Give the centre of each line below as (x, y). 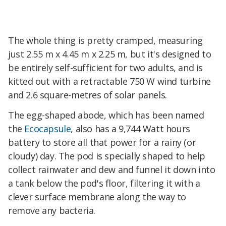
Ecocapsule (48, 129)
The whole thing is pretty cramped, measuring (105, 41)
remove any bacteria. (52, 211)
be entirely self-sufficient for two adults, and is (106, 68)
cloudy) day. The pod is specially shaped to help (107, 156)
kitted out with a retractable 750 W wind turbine (109, 81)
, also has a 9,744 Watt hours (130, 129)
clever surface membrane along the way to (97, 197)
